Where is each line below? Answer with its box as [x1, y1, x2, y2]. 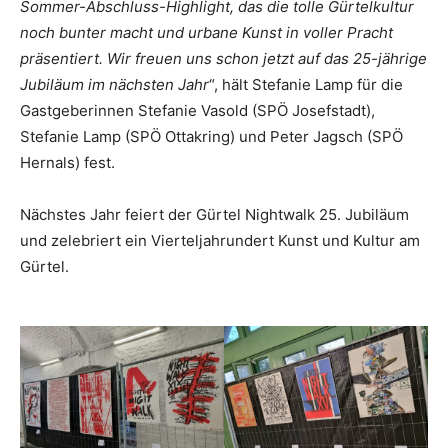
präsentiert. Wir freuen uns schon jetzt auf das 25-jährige [20, 48, 427, 68]
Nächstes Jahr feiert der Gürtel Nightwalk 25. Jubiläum [20, 204, 409, 224]
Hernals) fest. [20, 152, 115, 172]
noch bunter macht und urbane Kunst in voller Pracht [20, 22, 393, 42]
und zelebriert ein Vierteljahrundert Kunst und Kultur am [20, 230, 420, 250]
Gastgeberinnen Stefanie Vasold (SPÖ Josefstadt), [20, 100, 375, 120]
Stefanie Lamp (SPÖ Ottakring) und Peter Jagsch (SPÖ [20, 126, 403, 146]
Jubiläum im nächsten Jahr [20, 74, 209, 94]
